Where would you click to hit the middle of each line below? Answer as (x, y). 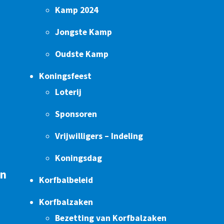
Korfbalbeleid (66, 180)
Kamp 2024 (76, 10)
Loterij (68, 92)
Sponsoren (76, 114)
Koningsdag (78, 158)
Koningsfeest (65, 76)
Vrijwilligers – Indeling (99, 136)
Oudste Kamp (82, 54)
